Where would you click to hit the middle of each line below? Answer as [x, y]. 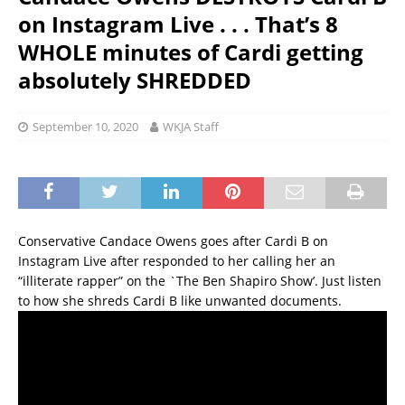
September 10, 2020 [85, 127]
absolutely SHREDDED [135, 80]
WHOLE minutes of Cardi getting [191, 52]
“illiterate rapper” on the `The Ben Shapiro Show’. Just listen [200, 281]
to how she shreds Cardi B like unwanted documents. [180, 301]
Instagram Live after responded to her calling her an [177, 261]
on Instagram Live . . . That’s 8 [178, 24]
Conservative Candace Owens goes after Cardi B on [173, 241]
